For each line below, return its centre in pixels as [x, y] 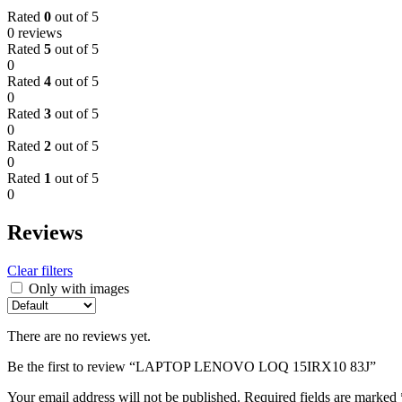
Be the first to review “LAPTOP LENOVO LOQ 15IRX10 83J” [192, 367]
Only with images [79, 289]
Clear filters [40, 271]
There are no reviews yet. [79, 336]
